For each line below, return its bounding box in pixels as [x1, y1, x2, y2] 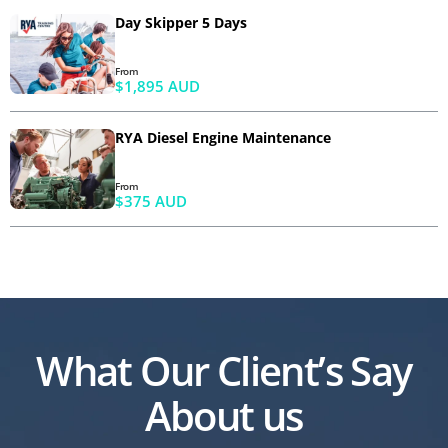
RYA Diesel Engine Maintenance [115, 128, 331, 148]
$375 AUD [115, 191, 187, 212]
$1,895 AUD [115, 76, 200, 97]
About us [145, 388, 303, 444]
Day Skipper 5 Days [115, 13, 247, 33]
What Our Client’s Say [36, 343, 412, 399]
